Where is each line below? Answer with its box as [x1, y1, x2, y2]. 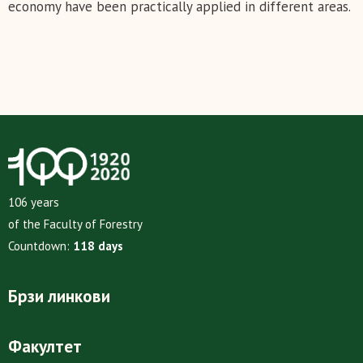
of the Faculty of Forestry [8, 216, 143, 233]
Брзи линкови [8, 285, 110, 308]
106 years [8, 194, 59, 211]
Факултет [8, 335, 82, 358]
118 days [73, 238, 123, 254]
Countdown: [8, 238, 73, 254]
